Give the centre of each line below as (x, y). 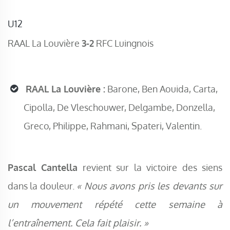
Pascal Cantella (43, 167)
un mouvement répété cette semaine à (115, 204)
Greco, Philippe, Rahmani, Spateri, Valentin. (113, 126)
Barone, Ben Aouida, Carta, (161, 89)
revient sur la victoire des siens (150, 167)
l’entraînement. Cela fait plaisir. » (78, 223)
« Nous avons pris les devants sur (150, 186)
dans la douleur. (42, 186)
